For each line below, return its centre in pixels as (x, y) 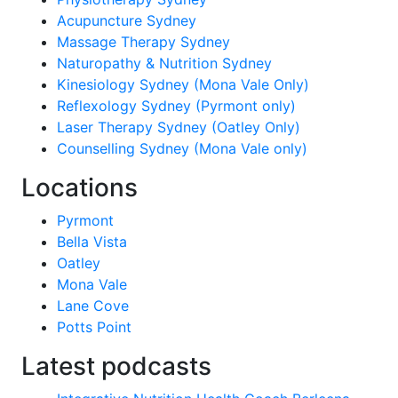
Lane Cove (92, 306)
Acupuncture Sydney (126, 20)
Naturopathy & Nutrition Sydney (164, 63)
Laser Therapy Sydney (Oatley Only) (178, 127)
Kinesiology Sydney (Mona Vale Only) (183, 84)
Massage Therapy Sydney (143, 42)
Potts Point (94, 327)
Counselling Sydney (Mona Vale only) (182, 148)
